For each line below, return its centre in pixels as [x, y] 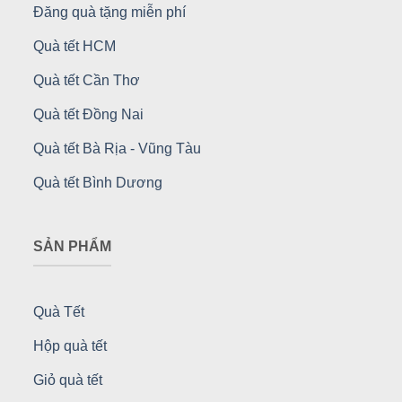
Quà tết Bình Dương [97, 182]
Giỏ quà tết [67, 380]
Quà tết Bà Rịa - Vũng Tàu [117, 148]
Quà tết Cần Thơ [86, 80]
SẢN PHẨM [72, 247]
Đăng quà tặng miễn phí [109, 12]
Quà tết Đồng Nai [88, 114]
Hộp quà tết [70, 345]
